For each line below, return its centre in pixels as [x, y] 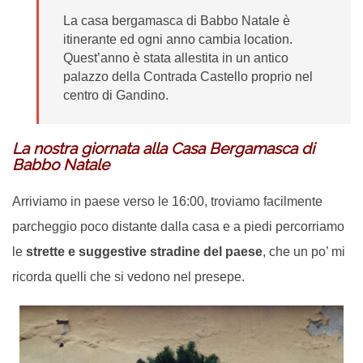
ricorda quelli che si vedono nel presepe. [128, 276]
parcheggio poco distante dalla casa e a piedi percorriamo [178, 226]
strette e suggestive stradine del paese [144, 251]
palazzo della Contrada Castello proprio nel [188, 76]
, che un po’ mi [304, 251]
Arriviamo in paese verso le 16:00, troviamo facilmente [167, 201]
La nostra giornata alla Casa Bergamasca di [163, 148]
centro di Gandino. [116, 95]
